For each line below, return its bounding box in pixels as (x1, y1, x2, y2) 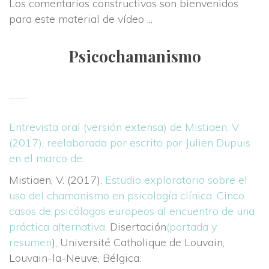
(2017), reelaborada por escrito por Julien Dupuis (9, 136, 250, 150)
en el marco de (9, 151, 82, 165)
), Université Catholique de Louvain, (52, 235, 225, 249)
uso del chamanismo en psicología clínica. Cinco (9, 189, 244, 202)
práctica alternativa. (9, 220, 107, 234)
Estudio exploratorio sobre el (105, 173, 247, 187)
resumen (9, 235, 52, 249)
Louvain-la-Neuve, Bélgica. (9, 251, 141, 265)
